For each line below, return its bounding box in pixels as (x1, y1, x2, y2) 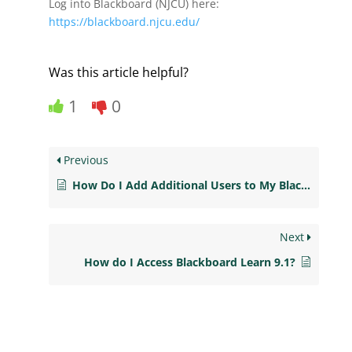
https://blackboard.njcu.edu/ (49, 14, 200, 30)
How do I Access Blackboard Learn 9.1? (83, 255, 295, 270)
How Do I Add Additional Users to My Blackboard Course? (72, 178, 302, 193)
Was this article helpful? (49, 64, 189, 82)
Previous (60, 152, 109, 168)
